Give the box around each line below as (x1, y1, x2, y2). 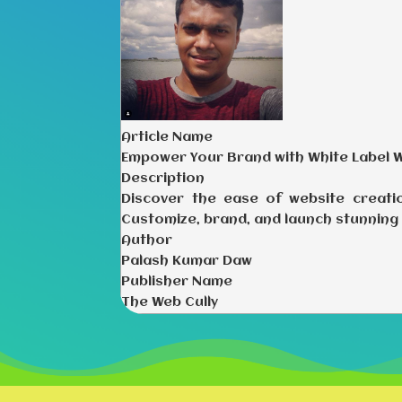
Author (121, 232, 173, 248)
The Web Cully (121, 294, 219, 310)
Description (121, 170, 205, 186)
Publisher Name (121, 274, 233, 289)
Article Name (121, 129, 214, 144)
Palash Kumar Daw (121, 253, 253, 268)
